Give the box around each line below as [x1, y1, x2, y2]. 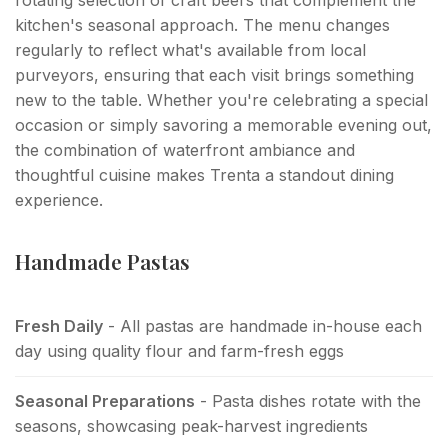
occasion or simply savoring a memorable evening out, [15, 114, 432, 135]
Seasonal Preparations [15, 390, 195, 411]
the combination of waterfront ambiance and [15, 139, 355, 160]
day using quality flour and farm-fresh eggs [15, 340, 344, 361]
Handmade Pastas [15, 246, 190, 275]
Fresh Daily [15, 315, 103, 336]
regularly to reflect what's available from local [15, 39, 366, 60]
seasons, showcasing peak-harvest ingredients [15, 415, 368, 436]
